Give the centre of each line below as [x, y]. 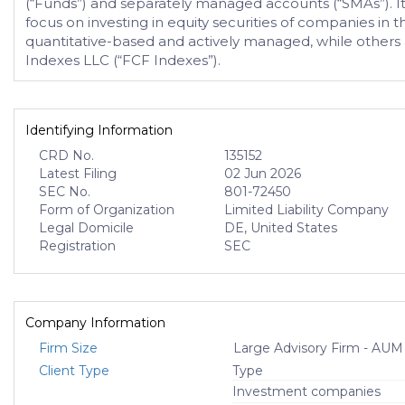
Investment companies [306, 391]
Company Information [95, 323]
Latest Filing [78, 174]
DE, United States [281, 228]
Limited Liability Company [307, 210]
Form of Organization [107, 210]
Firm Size [68, 348]
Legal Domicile [86, 228]
